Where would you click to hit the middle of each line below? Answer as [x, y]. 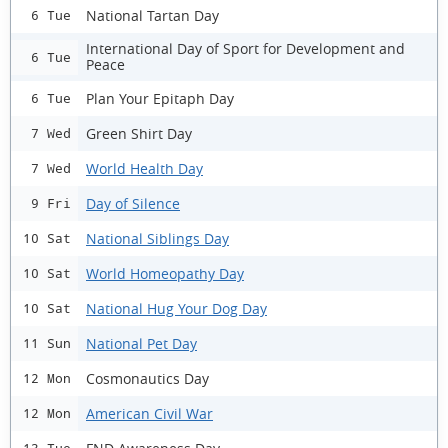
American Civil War [149, 413]
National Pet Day [141, 343]
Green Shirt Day [139, 133]
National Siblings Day [157, 238]
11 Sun [47, 343]
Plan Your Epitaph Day [160, 98]
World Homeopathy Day [165, 273]
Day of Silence [133, 203]
